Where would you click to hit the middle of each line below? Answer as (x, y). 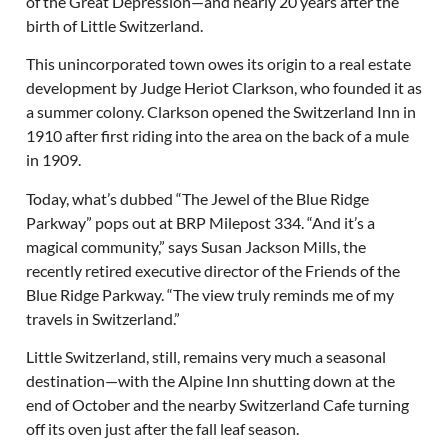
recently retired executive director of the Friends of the (212, 270)
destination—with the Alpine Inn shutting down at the (210, 381)
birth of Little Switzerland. (114, 25)
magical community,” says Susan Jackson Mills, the (195, 246)
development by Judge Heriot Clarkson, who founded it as (223, 88)
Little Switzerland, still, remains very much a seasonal (205, 357)
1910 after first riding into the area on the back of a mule (217, 136)
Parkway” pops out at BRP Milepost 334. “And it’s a (200, 222)
